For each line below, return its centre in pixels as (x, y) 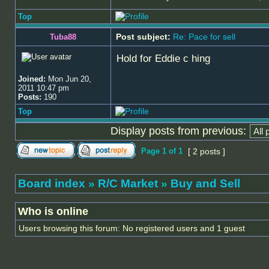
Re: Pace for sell (204, 37)
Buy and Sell (205, 183)
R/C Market (128, 183)
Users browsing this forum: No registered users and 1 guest (132, 228)
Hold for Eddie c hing (163, 59)
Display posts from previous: (178, 131)
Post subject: (143, 37)
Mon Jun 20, (68, 79)
